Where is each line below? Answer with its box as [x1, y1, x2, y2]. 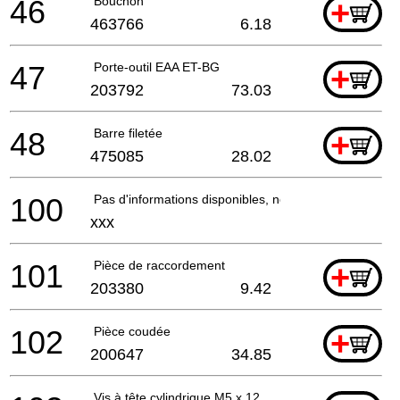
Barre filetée [94, 125, 162, 140]
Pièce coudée [94, 323, 171, 338]
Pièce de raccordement [94, 257, 225, 272]
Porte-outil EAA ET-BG [94, 59, 220, 74]
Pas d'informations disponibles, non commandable [94, 191, 378, 206]
